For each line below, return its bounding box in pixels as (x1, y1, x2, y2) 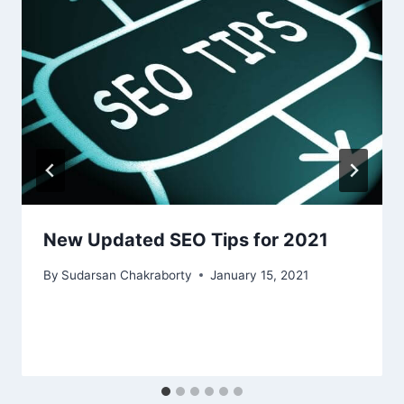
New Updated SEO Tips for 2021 (43, 229, 328, 252)
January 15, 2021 (210, 267, 309, 282)
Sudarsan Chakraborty (61, 267, 193, 282)
